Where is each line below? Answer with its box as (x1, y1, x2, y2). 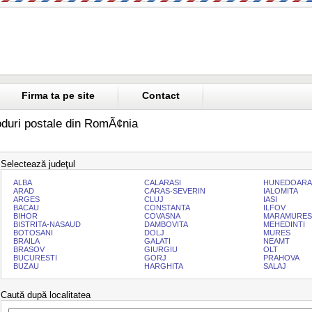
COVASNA (144, 212, 180, 220)
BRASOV (13, 245, 45, 253)
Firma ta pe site (22, 90, 95, 102)
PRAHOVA (263, 253, 299, 262)
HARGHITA (144, 262, 183, 270)
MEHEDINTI (263, 220, 305, 228)
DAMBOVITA (144, 220, 188, 228)
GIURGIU (144, 245, 178, 253)
